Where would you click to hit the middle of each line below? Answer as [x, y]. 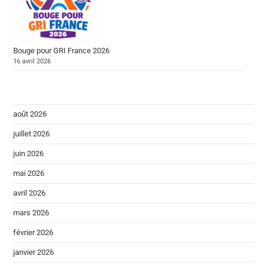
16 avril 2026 [32, 62]
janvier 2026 [34, 252]
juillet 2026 [32, 134]
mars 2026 [31, 213]
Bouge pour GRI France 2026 [62, 51]
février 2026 [33, 233]
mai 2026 [29, 173]
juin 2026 [29, 154]
